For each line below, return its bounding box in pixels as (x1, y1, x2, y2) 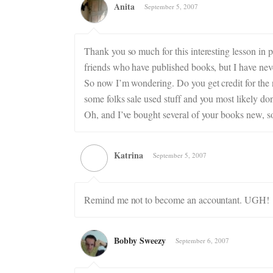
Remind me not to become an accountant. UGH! (84, 193, 269, 206)
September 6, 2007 (175, 236, 229, 245)
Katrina (114, 149, 143, 161)
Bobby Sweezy (114, 234, 166, 247)
